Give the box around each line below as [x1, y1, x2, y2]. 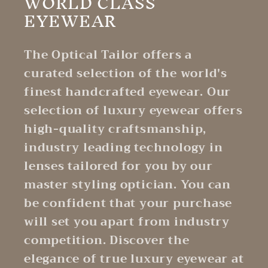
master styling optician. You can [24, 175, 231, 195]
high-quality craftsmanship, [24, 119, 207, 139]
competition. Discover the [24, 230, 190, 251]
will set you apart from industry [24, 212, 230, 232]
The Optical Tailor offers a [24, 45, 193, 65]
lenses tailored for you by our [24, 156, 213, 176]
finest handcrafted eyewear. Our [24, 82, 232, 102]
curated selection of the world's [24, 63, 227, 84]
